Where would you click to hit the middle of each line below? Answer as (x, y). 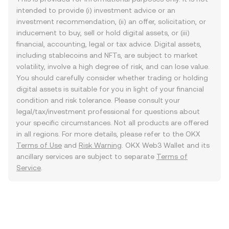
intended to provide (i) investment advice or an (96, 10)
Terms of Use (39, 145)
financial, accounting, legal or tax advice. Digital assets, (109, 44)
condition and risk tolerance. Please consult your (98, 100)
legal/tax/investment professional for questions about (108, 111)
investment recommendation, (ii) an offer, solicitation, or (111, 21)
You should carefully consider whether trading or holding (112, 78)
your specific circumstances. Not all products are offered (112, 123)
